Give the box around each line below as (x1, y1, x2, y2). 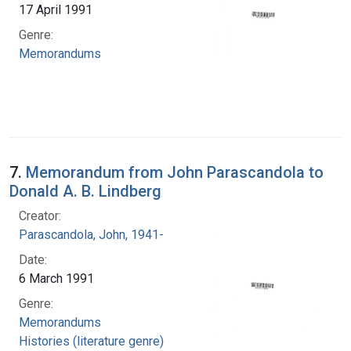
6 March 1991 (19, 270, 94, 286)
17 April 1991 (19, 2, 92, 17)
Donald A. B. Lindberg (9, 181, 161, 201)
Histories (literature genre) (19, 333, 164, 349)
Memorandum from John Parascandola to (26, 162, 324, 182)
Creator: (19, 208, 61, 223)
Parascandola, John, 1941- (19, 226, 164, 242)
